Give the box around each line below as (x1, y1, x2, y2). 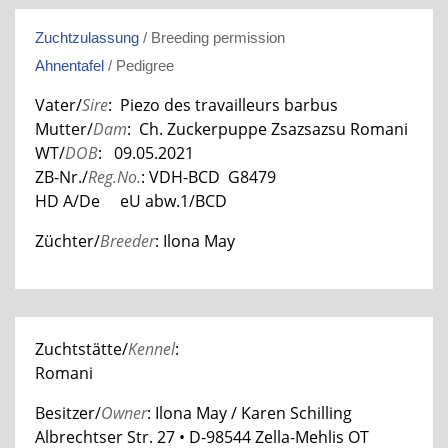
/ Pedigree (104, 56, 174, 74)
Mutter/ (35, 117, 93, 140)
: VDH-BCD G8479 (141, 165, 280, 188)
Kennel (128, 337, 175, 360)
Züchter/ (35, 229, 100, 252)
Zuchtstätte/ (35, 337, 128, 360)
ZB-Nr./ (35, 165, 88, 188)
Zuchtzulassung (35, 28, 139, 46)
